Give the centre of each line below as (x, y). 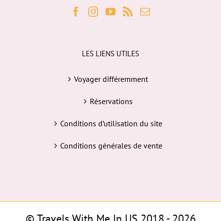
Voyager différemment (111, 79)
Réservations (111, 101)
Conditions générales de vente (111, 146)
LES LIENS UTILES (110, 54)
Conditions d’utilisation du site (111, 124)
